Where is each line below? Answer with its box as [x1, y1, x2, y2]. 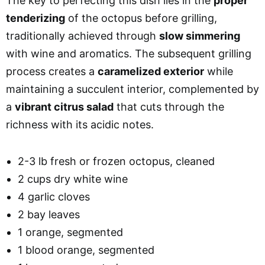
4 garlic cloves [18, 190, 90, 203]
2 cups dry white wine [18, 172, 128, 185]
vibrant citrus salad [15, 100, 114, 113]
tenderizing [6, 11, 65, 24]
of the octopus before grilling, [65, 11, 217, 24]
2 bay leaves [18, 208, 80, 221]
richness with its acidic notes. [6, 118, 154, 131]
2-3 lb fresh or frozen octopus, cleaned [18, 154, 215, 167]
